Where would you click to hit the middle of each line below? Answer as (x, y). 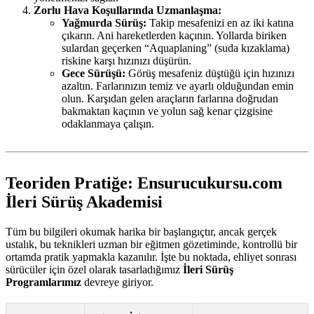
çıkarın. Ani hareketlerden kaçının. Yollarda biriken (174, 36)
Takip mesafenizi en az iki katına (220, 23)
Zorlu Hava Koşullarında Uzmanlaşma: (128, 11)
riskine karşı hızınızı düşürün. (127, 61)
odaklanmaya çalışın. (108, 124)
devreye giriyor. (117, 282)
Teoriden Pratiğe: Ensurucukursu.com (144, 183)
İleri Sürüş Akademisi (84, 202)
